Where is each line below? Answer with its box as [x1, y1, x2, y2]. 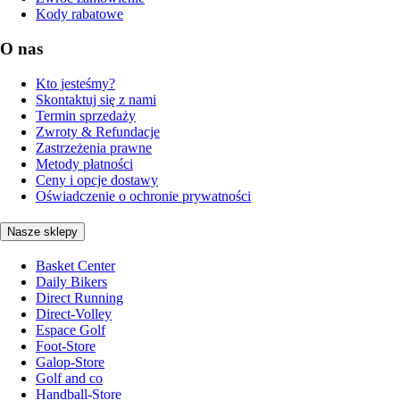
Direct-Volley [36, 305, 112, 321]
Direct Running [36, 289, 123, 305]
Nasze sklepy [7, 225, 78, 239]
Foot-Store [36, 337, 96, 354]
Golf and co [36, 370, 103, 386]
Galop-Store [36, 354, 104, 370]
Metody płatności [36, 155, 133, 171]
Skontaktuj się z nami [36, 91, 156, 107]
